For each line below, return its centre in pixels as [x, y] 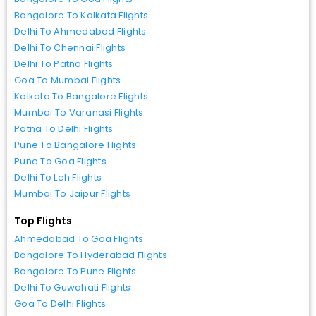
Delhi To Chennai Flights [70, 47]
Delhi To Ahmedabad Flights [80, 31]
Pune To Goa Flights [60, 161]
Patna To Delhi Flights [64, 128]
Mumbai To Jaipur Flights [73, 193]
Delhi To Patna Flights [64, 63]
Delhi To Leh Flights [58, 177]
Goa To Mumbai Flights [68, 80]
